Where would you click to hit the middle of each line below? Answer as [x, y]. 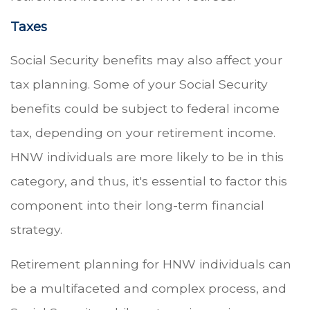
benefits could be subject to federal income [145, 108]
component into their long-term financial [137, 205]
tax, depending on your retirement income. [143, 132]
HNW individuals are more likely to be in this [147, 156]
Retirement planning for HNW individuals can [151, 264]
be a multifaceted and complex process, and [148, 288]
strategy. [36, 229]
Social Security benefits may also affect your [146, 60]
